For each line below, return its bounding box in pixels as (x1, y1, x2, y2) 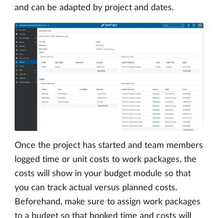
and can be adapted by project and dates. (15, 3, 174, 13)
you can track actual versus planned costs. (15, 183, 177, 192)
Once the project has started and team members (15, 141, 203, 150)
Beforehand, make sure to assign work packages (15, 197, 200, 206)
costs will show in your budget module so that (15, 169, 191, 178)
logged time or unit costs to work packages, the (15, 155, 197, 164)
